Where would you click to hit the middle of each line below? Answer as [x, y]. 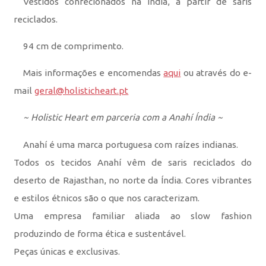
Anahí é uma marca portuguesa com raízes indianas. [130, 145]
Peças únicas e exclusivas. [67, 252]
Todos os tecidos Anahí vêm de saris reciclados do [133, 163]
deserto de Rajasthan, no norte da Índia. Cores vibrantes [133, 180]
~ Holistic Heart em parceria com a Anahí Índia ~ [123, 118]
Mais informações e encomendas [93, 73]
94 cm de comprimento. [73, 46]
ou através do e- [216, 73]
